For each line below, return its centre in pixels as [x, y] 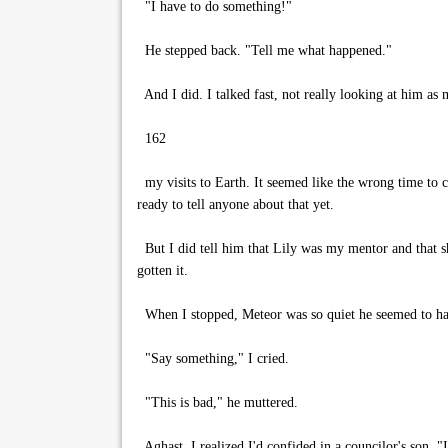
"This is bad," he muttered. [217, 402]
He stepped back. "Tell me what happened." [264, 50]
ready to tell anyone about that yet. [235, 204]
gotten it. [162, 270]
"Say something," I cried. [213, 358]
